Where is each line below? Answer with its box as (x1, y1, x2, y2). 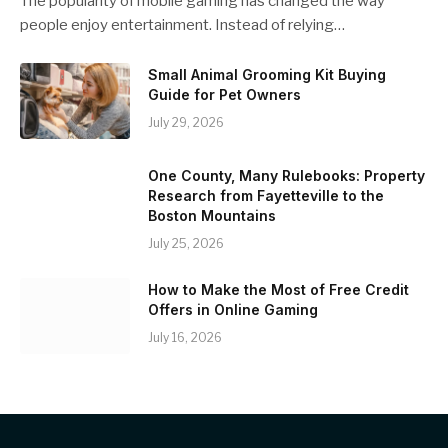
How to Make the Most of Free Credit (148, 280, 409, 298)
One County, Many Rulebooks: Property (148, 166, 425, 184)
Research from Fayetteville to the (148, 186, 384, 204)
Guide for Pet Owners (148, 85, 301, 103)
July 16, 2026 (148, 329, 222, 345)
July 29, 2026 (148, 114, 224, 130)
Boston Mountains (148, 206, 276, 224)
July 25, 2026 (148, 235, 224, 251)
